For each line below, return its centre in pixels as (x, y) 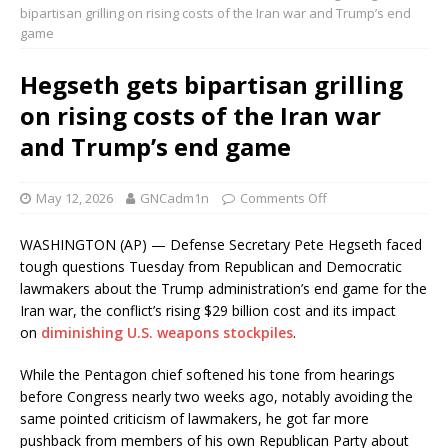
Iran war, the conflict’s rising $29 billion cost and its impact (208, 311)
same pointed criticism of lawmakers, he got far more (194, 419)
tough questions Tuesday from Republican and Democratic (211, 267)
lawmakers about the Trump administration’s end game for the (223, 289)
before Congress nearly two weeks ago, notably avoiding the (216, 397)
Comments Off (283, 198)
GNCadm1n (174, 198)
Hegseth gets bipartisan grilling (211, 85)
